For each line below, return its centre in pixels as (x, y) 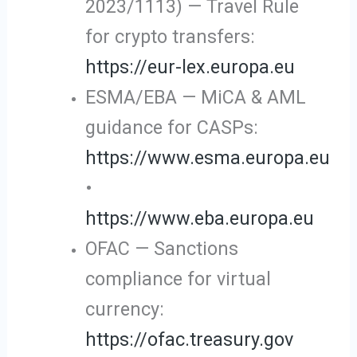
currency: (125, 309)
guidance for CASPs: (172, 127)
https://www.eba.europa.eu (200, 218)
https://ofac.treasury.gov (190, 339)
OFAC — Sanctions (162, 248)
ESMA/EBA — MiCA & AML (196, 97)
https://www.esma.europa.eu (208, 157)
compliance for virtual (178, 279)
